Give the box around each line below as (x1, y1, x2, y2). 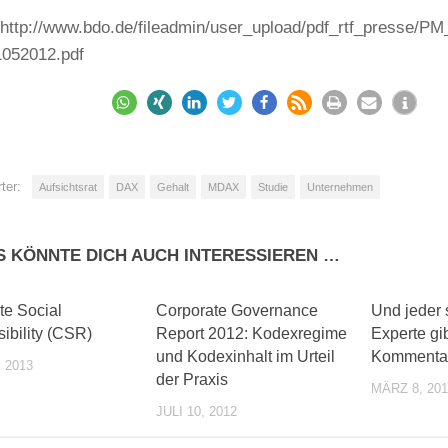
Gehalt (157, 180, 189, 193)
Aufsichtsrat (39, 180, 97, 193)
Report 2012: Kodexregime (156, 324, 348, 342)
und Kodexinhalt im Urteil (156, 347, 336, 365)
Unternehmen (307, 180, 373, 193)
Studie (258, 180, 288, 193)
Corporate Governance (156, 301, 319, 319)
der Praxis (156, 370, 229, 388)
